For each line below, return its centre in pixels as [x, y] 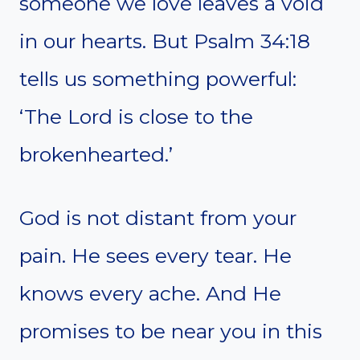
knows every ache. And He [150, 293]
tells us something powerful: [158, 78]
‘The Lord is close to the [136, 116]
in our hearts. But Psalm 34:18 [165, 41]
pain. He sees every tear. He [155, 255]
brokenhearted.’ [96, 154]
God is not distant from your [158, 217]
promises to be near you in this [171, 331]
